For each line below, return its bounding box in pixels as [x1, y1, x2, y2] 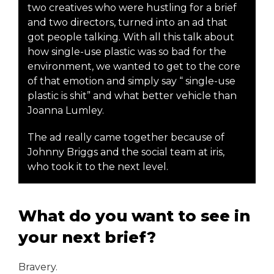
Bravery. [18, 261, 60, 273]
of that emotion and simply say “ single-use [28, 75, 235, 87]
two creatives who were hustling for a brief [28, 1, 237, 13]
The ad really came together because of [28, 131, 224, 143]
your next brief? [18, 227, 156, 246]
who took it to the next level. [28, 160, 168, 172]
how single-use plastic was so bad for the [28, 45, 226, 57]
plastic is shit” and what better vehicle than [28, 89, 237, 102]
